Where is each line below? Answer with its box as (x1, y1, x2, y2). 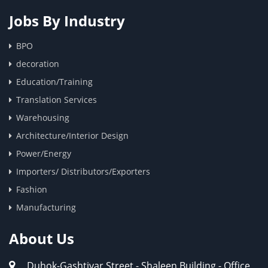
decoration (16, 58, 59, 70)
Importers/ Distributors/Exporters (16, 166, 150, 178)
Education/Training (16, 76, 93, 88)
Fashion (16, 184, 47, 196)
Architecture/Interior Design (16, 130, 129, 142)
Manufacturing (16, 202, 76, 214)
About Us (9, 229, 74, 249)
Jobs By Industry (9, 11, 125, 31)
